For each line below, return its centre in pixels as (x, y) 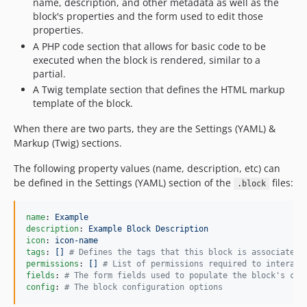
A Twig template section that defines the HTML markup (159, 89)
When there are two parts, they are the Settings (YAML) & (145, 128)
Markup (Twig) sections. (68, 143)
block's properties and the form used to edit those (148, 16)
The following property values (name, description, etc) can (147, 168)
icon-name (76, 241)
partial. (49, 73)
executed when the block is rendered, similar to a (147, 60)
